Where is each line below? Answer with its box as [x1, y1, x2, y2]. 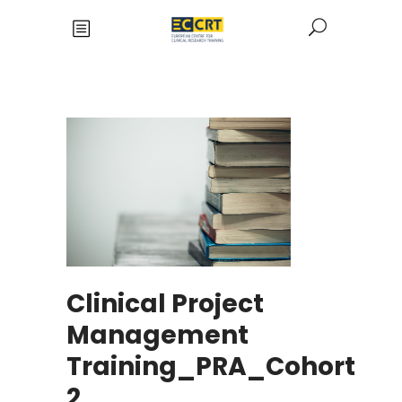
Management [66, 318, 249, 354]
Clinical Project [66, 286, 264, 322]
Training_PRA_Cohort [66, 349, 355, 385]
